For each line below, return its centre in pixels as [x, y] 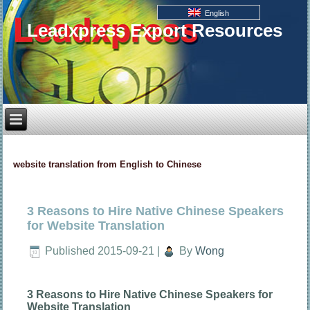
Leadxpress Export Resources [154, 30]
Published [70, 251]
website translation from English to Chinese [108, 164]
